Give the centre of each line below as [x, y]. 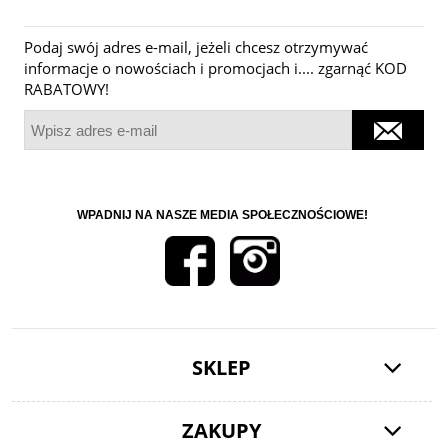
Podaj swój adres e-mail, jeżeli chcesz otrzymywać [196, 46]
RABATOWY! [66, 88]
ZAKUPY [222, 430]
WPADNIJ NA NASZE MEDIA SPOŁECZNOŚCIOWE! [224, 215]
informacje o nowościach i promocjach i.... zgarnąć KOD [215, 67]
